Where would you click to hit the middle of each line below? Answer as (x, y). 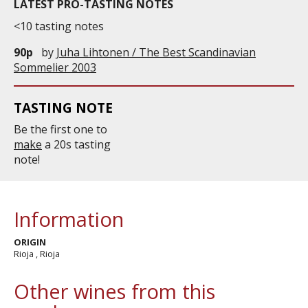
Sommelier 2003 (55, 67)
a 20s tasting (76, 145)
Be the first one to (60, 130)
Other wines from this (114, 291)
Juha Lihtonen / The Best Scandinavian (156, 52)
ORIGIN (30, 242)
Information (69, 219)
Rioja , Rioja (37, 254)
